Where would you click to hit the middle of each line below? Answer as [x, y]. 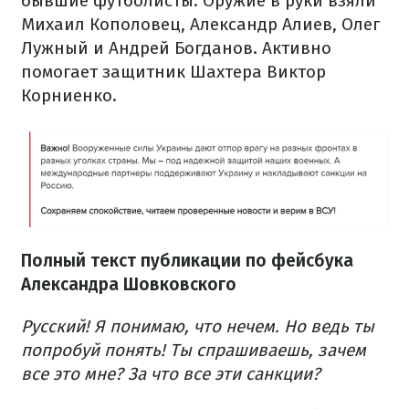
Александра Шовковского [129, 284]
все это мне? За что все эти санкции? [171, 373]
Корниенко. [69, 96]
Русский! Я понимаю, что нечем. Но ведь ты [198, 326]
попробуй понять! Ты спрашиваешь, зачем [194, 350]
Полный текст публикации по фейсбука [187, 260]
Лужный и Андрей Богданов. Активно [176, 48]
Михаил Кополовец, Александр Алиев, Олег [200, 25]
